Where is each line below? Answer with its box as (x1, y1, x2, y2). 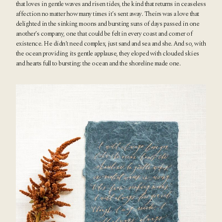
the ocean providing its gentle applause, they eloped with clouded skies (16, 49, 199, 59)
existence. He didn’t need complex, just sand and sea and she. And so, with (16, 39, 206, 49)
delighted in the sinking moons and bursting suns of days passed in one (16, 19, 200, 29)
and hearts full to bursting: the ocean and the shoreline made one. (16, 58, 181, 69)
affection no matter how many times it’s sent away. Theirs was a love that (16, 9, 199, 19)
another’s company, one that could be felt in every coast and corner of (16, 29, 193, 39)
